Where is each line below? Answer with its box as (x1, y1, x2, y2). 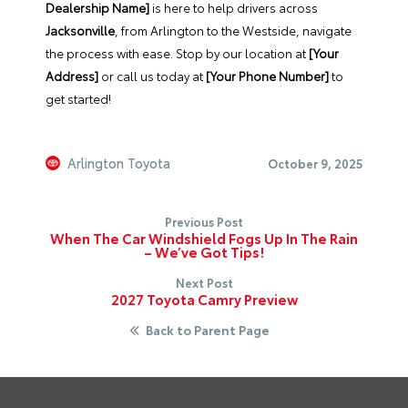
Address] (46, 66, 98, 84)
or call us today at (98, 66, 206, 84)
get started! (46, 89, 111, 107)
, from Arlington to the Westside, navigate (115, 21, 352, 38)
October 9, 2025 (268, 154, 362, 171)
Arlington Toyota (67, 152, 170, 172)
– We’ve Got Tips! (144, 240, 264, 261)
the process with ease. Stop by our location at (46, 44, 309, 61)
